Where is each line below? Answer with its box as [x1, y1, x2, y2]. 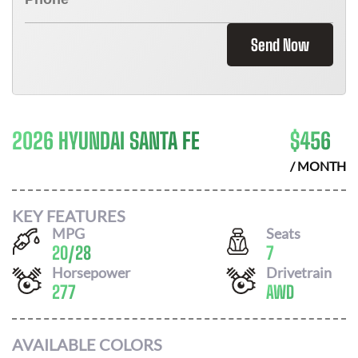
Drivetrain [266, 263, 332, 281]
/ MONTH [290, 158, 346, 173]
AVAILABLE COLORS [12, 335, 162, 354]
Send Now [251, 35, 309, 54]
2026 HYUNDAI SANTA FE [12, 127, 200, 154]
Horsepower [52, 263, 130, 281]
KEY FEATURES [12, 205, 125, 225]
